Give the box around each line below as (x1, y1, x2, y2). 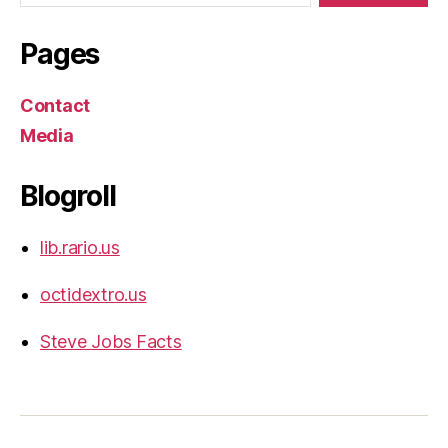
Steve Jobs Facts (40, 330, 182, 352)
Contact (20, 94, 91, 116)
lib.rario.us (40, 236, 120, 258)
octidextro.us (40, 283, 147, 305)
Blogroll (20, 178, 116, 213)
